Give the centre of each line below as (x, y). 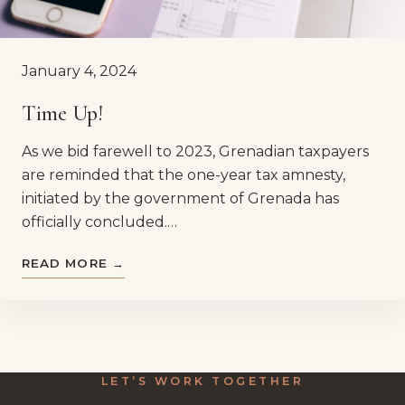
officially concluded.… (99, 221)
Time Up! (62, 113)
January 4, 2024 (79, 71)
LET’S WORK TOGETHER (202, 381)
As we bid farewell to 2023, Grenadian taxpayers (195, 151)
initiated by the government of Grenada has (180, 198)
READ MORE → (73, 263)
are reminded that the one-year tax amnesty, (184, 174)
